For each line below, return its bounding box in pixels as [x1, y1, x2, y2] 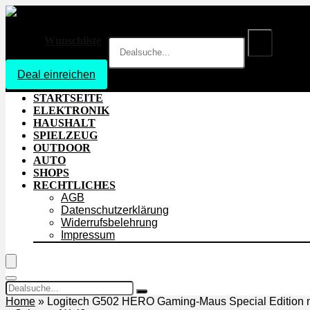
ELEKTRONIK [33, 104, 109, 116]
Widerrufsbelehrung [61, 216, 158, 228]
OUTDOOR [33, 141, 91, 154]
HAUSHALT [33, 116, 95, 129]
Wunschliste [44, 35, 101, 46]
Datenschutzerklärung [61, 203, 169, 216]
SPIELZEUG [33, 129, 98, 141]
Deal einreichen [17, 68, 95, 80]
